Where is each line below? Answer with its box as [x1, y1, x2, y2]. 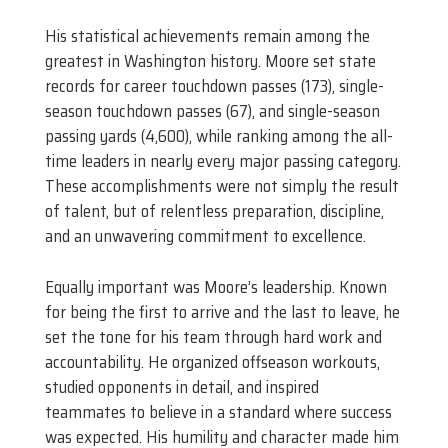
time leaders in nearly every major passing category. [45, 148, 401, 175]
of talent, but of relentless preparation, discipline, [45, 198, 384, 225]
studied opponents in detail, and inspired [45, 373, 319, 400]
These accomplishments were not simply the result [45, 173, 399, 200]
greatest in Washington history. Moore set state [45, 48, 376, 75]
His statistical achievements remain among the [45, 23, 370, 50]
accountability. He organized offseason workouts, [45, 348, 380, 375]
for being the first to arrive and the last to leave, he [45, 298, 400, 325]
